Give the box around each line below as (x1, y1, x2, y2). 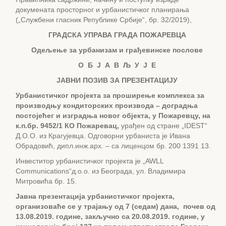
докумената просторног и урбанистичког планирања (16, 6, 189, 14)
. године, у (168, 212, 205, 220)
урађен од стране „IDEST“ (121, 122, 207, 130)
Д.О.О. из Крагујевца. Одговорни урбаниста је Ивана (16, 132, 190, 140)
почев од (183, 202, 215, 210)
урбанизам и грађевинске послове (79, 46, 203, 54)
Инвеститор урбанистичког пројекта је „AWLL (16, 157, 163, 165)
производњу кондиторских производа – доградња (16, 101, 198, 109)
